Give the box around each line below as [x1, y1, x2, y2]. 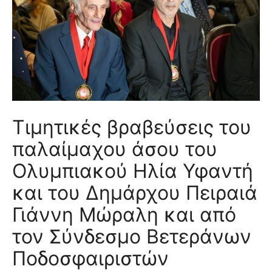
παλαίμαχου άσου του [12, 137, 217, 161]
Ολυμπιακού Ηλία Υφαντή [12, 159, 259, 183]
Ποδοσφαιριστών [12, 246, 169, 270]
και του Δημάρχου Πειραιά [12, 181, 257, 205]
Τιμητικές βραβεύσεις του [12, 115, 251, 139]
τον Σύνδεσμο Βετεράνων [12, 225, 251, 248]
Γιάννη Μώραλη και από [12, 203, 236, 226]
